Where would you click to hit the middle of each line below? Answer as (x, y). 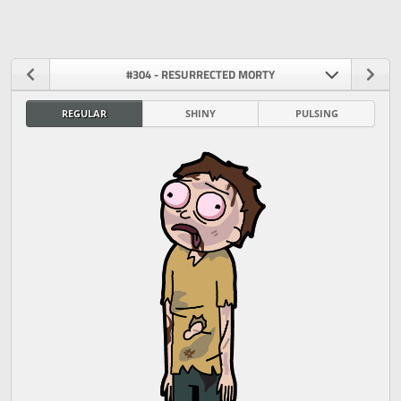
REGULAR (85, 113)
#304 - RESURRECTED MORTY (200, 74)
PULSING (316, 113)
